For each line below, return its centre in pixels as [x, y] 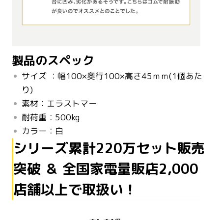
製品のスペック [53, 60]
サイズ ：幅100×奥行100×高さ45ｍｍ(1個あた [112, 76]
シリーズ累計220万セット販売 [109, 148]
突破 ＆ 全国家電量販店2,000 [106, 168]
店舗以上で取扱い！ [75, 189]
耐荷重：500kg [51, 117]
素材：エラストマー [59, 103]
